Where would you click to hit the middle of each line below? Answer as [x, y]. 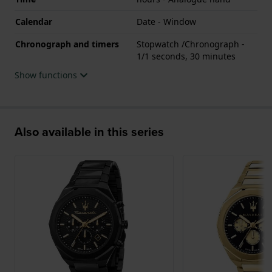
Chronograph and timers [67, 44]
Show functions [47, 75]
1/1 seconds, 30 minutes [186, 56]
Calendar [34, 21]
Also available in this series [89, 131]
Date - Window [166, 21]
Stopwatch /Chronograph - [191, 44]
